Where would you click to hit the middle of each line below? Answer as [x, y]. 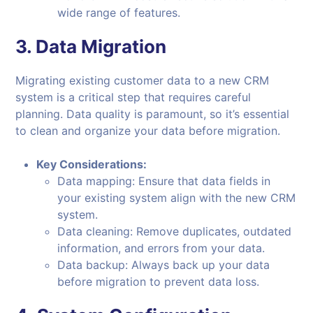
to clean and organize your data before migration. [148, 131]
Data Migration [101, 47]
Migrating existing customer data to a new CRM [143, 81]
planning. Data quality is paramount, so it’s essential [153, 114]
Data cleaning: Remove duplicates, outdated [175, 232]
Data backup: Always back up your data [164, 265]
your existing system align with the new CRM [177, 198]
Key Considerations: [92, 165]
